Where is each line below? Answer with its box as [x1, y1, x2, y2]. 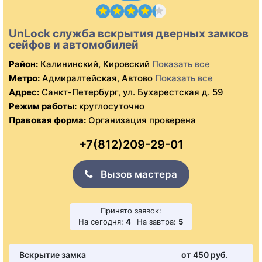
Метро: [9, 73, 40, 84]
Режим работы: [9, 101, 77, 112]
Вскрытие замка [19, 250, 86, 260]
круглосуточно [77, 101, 144, 112]
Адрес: [9, 87, 39, 98]
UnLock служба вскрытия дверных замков [9, 27, 249, 41]
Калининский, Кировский [38, 58, 150, 70]
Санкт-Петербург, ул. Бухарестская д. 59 [42, 87, 223, 98]
